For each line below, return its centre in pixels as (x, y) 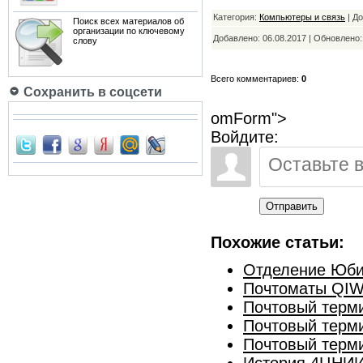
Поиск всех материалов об (128, 21)
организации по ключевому (129, 31)
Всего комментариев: (256, 79)
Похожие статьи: (278, 242)
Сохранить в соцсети (91, 92)
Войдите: (245, 137)
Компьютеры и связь (302, 17)
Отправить (292, 206)
